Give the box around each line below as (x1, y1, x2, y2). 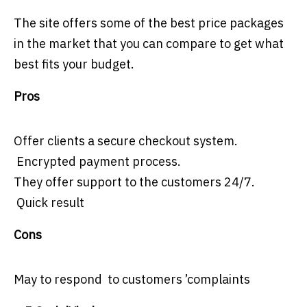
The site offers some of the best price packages (14, 15, 284, 32)
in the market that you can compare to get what (14, 36, 284, 52)
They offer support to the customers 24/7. (14, 174, 255, 191)
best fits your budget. (14, 56, 134, 73)
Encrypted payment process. (14, 153, 181, 170)
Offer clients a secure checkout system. (14, 133, 238, 149)
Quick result (14, 195, 84, 211)
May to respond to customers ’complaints (14, 271, 250, 288)
